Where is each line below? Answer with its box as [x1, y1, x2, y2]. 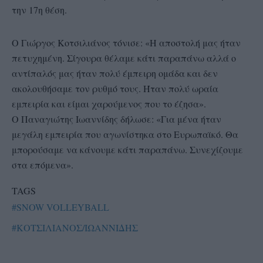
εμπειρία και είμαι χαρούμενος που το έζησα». [12, 97, 206, 110]
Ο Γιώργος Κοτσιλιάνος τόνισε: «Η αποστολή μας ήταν [12, 36, 241, 49]
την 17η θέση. [12, 3, 67, 16]
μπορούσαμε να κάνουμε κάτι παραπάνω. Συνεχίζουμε [12, 143, 243, 156]
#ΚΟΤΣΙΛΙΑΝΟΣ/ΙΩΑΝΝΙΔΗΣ [12, 221, 138, 234]
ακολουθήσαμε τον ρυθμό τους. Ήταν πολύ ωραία [12, 82, 218, 95]
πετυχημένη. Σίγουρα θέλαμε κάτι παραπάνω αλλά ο [12, 51, 236, 64]
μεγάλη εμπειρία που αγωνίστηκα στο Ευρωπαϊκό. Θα [12, 127, 238, 140]
